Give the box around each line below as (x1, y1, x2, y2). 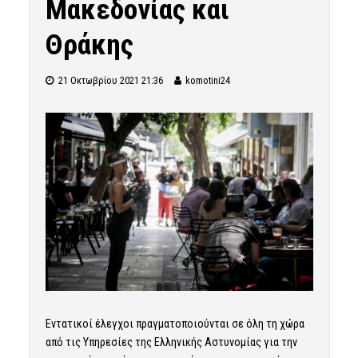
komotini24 (185, 74, 230, 86)
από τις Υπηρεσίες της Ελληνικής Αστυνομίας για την (45, 336, 297, 349)
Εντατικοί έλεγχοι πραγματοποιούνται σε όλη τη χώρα (45, 317, 304, 331)
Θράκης (45, 28, 133, 62)
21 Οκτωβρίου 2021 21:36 (58, 74, 163, 86)
